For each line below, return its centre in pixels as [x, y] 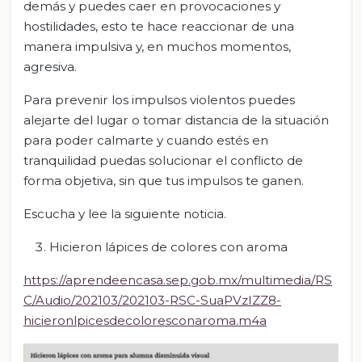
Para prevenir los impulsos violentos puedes [159, 100]
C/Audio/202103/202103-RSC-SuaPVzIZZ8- [152, 301]
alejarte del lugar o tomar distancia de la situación [176, 120]
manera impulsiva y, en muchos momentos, [157, 47]
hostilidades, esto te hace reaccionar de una [159, 27]
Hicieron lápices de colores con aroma [168, 247]
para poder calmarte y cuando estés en [146, 141]
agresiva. [50, 67]
